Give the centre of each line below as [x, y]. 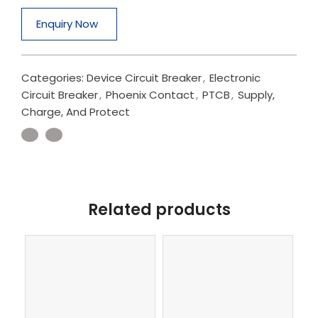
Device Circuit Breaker [144, 78]
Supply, [256, 95]
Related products [159, 210]
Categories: [53, 78]
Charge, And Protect [76, 112]
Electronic [235, 78]
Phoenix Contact [150, 95]
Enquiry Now [67, 24]
